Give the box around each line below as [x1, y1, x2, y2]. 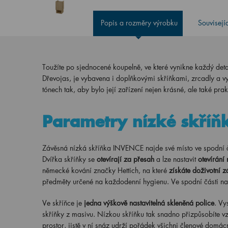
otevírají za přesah [96, 154, 154, 164]
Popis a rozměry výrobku [101, 18, 178, 27]
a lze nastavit [154, 154, 198, 164]
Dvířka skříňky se [42, 154, 97, 164]
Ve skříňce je [42, 198, 84, 208]
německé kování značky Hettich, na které [42, 165, 169, 175]
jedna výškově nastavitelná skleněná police [83, 198, 214, 208]
